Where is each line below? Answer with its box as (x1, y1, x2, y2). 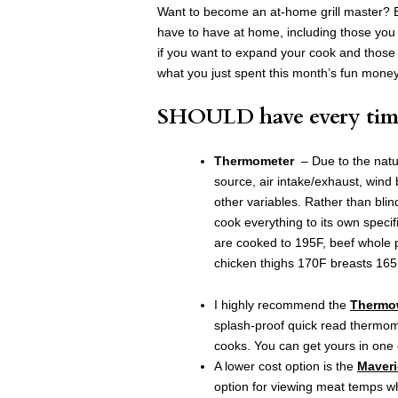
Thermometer (214, 153, 294, 168)
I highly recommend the (214, 297, 350, 312)
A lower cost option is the (214, 358, 357, 373)
